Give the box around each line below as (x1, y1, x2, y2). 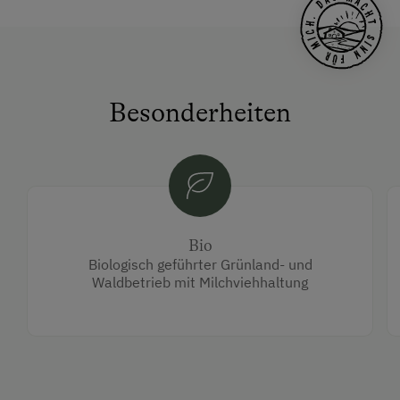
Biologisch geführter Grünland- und (87, 255, 312, 274)
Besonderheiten (109, 97, 291, 129)
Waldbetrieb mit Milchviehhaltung (92, 273, 308, 292)
